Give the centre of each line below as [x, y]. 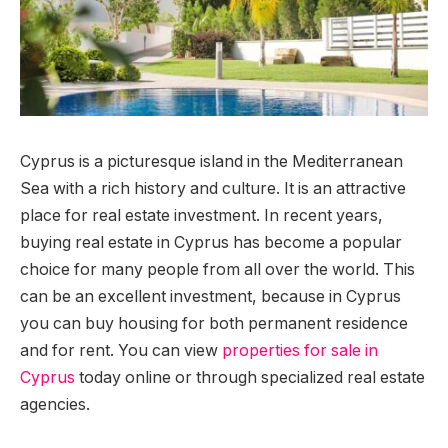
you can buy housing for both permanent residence [214, 323]
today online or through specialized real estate [250, 377]
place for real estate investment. [142, 215]
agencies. [55, 404]
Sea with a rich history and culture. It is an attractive [213, 188]
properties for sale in [300, 350]
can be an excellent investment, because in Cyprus [210, 296]
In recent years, [323, 215]
